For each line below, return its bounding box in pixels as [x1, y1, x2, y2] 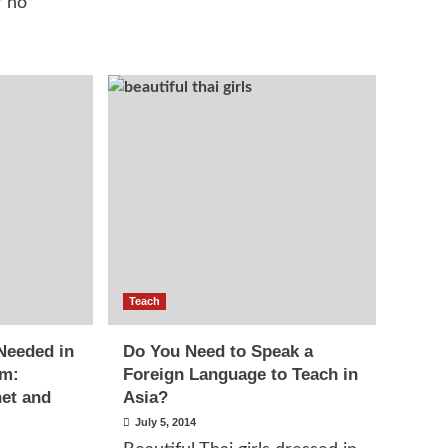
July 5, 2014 [135, 416, 197, 428]
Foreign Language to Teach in [123, 365, 359, 384]
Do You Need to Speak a [123, 342, 314, 361]
